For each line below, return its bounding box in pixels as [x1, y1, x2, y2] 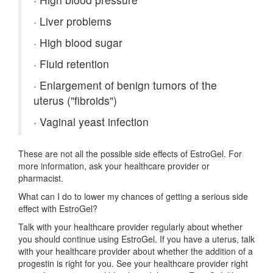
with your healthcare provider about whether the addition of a [18, 245, 253, 257]
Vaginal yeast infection [37, 114, 149, 129]
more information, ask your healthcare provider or [18, 160, 210, 172]
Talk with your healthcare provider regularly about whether [18, 221, 243, 233]
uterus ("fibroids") [34, 93, 117, 108]
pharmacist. [18, 172, 63, 184]
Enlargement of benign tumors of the [37, 77, 217, 93]
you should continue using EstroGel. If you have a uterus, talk [18, 233, 255, 245]
